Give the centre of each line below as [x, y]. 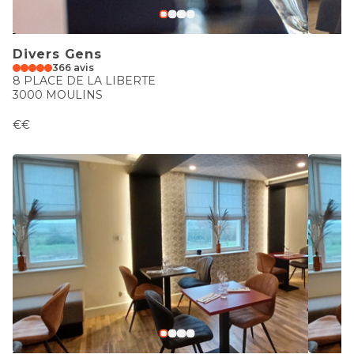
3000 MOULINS [58, 95]
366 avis [73, 68]
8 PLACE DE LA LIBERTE [84, 81]
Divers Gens [57, 54]
